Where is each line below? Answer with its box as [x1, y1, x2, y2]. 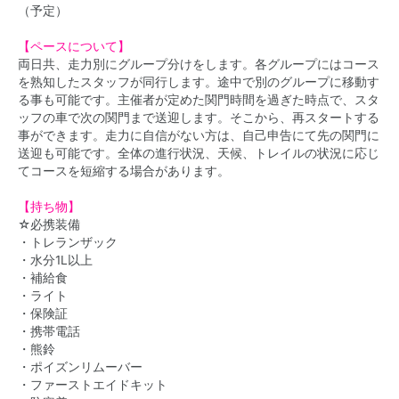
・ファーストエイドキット [18, 378, 167, 392]
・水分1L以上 [18, 253, 93, 267]
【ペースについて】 [18, 39, 130, 53]
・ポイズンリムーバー [18, 360, 142, 374]
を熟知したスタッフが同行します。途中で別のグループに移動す [18, 75, 379, 89]
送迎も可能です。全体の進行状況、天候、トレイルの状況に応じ [18, 146, 379, 160]
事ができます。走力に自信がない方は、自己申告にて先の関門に [18, 128, 379, 142]
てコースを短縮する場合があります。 [18, 164, 230, 178]
